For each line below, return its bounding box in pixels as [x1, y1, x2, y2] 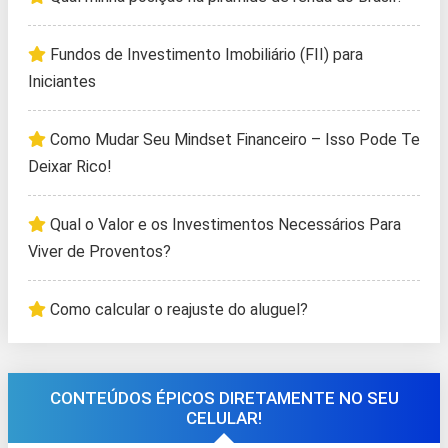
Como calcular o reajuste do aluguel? [50, 300, 308, 320]
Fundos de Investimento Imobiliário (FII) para [50, 45, 363, 65]
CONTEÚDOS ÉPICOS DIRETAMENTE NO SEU [49, 388, 399, 409]
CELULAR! [186, 408, 262, 429]
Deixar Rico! [28, 157, 112, 177]
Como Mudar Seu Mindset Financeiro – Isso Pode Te [50, 130, 420, 150]
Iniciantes [28, 72, 96, 92]
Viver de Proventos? [28, 242, 171, 262]
